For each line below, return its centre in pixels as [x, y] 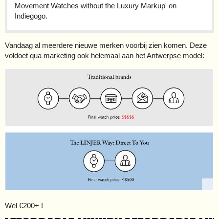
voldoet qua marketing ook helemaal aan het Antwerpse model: [105, 56]
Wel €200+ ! [24, 205]
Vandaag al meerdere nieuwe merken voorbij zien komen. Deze [106, 45]
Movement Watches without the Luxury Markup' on [96, 6]
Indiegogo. [31, 16]
